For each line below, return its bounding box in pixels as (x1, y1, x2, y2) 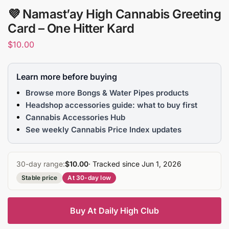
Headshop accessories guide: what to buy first (26, 100, 197, 110)
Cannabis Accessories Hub (26, 112, 125, 123)
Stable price (21, 174, 58, 182)
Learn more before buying (16, 72, 117, 82)
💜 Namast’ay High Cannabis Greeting (8, 6, 221, 21)
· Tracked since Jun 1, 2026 (88, 159, 181, 169)
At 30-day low (67, 174, 111, 182)
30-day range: (16, 159, 65, 169)
